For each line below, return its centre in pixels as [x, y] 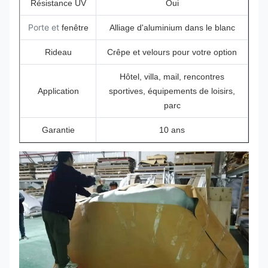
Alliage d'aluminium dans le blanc [172, 28]
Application [58, 91]
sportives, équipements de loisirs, [172, 91]
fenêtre [75, 28]
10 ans [172, 130]
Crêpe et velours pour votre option [172, 52]
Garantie [58, 130]
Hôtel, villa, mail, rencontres [172, 77]
